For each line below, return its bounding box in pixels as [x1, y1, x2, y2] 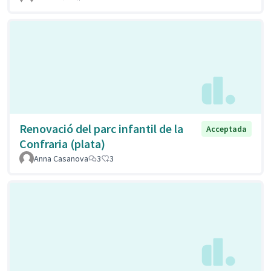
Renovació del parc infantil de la [19, 120, 183, 136]
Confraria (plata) [19, 135, 105, 151]
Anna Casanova [34, 152, 88, 164]
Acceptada [206, 123, 247, 134]
